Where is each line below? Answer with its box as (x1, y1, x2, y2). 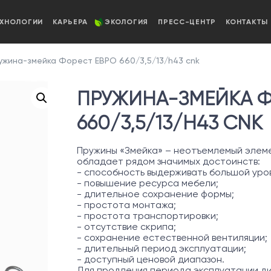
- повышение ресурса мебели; (77, 177, 218, 189)
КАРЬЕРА (53, 17, 88, 26)
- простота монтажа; (77, 199, 176, 211)
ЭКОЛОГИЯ (105, 17, 149, 26)
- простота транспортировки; (77, 210, 218, 221)
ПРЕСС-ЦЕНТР (158, 17, 217, 26)
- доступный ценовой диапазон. (77, 253, 224, 265)
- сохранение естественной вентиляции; (77, 232, 267, 243)
